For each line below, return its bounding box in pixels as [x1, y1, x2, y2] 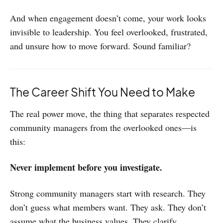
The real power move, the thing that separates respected [10, 108, 210, 119]
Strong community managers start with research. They [10, 187, 206, 199]
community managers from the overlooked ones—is [10, 121, 197, 133]
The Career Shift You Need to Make [10, 85, 195, 99]
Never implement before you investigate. [10, 161, 162, 174]
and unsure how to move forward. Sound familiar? [10, 40, 191, 52]
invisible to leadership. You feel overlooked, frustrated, [10, 26, 208, 38]
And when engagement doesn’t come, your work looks [10, 12, 206, 24]
